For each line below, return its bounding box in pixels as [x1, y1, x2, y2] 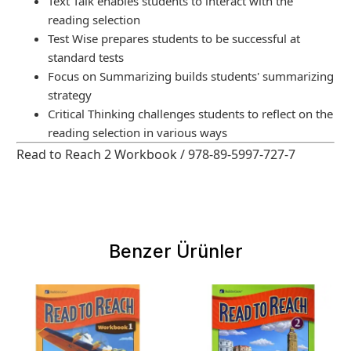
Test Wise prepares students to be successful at [48, 30, 300, 46]
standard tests [48, 49, 124, 65]
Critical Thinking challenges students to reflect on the [48, 105, 333, 121]
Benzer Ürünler [108, 241, 243, 262]
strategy [48, 86, 92, 103]
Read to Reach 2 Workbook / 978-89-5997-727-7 [16, 145, 295, 163]
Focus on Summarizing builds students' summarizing [48, 67, 334, 84]
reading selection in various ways [48, 124, 227, 140]
